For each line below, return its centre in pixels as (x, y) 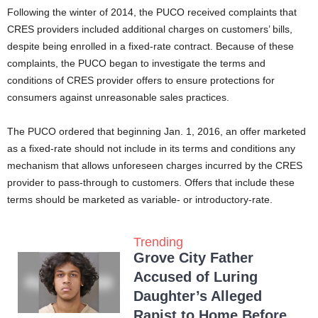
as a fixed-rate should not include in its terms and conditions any (151, 148)
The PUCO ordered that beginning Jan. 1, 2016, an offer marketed (157, 131)
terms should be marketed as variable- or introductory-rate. (140, 199)
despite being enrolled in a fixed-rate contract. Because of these (150, 46)
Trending (158, 242)
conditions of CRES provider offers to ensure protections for (141, 80)
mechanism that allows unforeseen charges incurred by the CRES (155, 165)
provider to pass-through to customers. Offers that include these (151, 182)
